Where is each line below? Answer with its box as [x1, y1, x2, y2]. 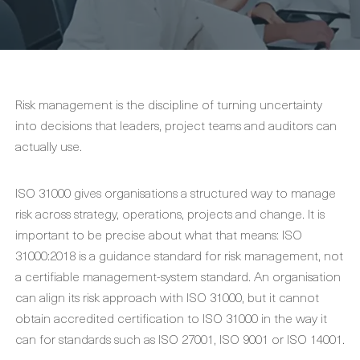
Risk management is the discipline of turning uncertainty [15, 94, 322, 113]
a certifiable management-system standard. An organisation [15, 266, 341, 285]
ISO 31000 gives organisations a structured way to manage [15, 182, 336, 202]
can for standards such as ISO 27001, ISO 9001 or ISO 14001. [15, 329, 345, 348]
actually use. [15, 136, 82, 155]
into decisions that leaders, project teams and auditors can [15, 115, 337, 134]
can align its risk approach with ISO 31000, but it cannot [15, 287, 319, 306]
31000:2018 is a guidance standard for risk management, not [15, 245, 343, 264]
